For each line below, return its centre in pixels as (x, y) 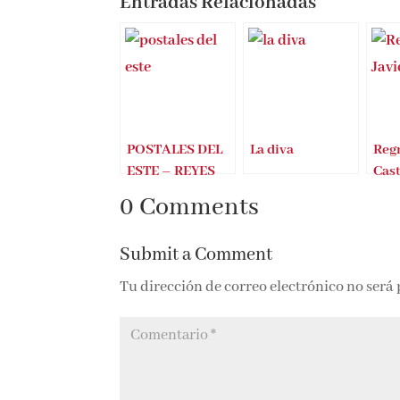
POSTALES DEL (173, 149)
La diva (271, 149)
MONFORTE (163, 192)
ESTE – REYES (170, 171)
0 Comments (188, 207)
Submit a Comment (195, 254)
